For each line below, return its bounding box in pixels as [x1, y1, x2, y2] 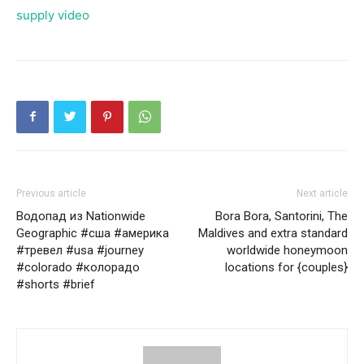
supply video [16, 6, 89, 23]
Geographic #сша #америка [16, 225, 169, 240]
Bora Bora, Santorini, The [215, 208, 348, 223]
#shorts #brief [16, 276, 95, 292]
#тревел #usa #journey [16, 242, 144, 258]
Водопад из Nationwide [16, 208, 145, 223]
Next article [297, 187, 348, 199]
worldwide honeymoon [227, 242, 348, 258]
